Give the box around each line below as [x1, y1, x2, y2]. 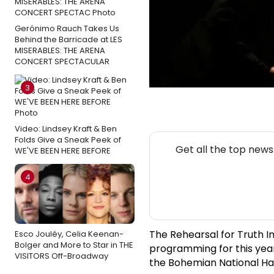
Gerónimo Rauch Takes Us [15, 22, 119, 34]
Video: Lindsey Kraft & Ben [15, 122, 117, 135]
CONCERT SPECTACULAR [15, 55, 109, 67]
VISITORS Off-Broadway [15, 250, 108, 262]
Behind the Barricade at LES [15, 33, 122, 45]
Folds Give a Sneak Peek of [15, 133, 121, 146]
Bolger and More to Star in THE [15, 239, 133, 251]
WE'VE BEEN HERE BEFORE [15, 144, 111, 157]
